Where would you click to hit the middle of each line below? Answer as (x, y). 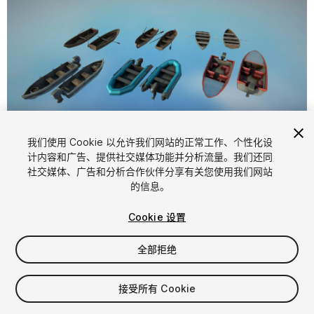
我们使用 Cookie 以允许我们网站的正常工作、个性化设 (150, 142)
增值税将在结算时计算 (56, 303)
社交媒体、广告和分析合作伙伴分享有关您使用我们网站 (150, 171)
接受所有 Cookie (157, 288)
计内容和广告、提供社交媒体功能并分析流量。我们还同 (150, 157)
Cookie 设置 (157, 217)
